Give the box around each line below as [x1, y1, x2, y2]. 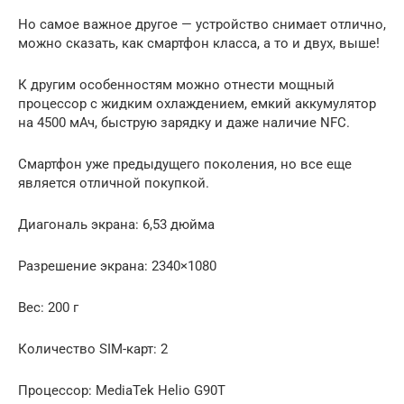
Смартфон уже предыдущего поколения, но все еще [18, 156, 352, 173]
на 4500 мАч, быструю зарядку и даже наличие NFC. [18, 115, 350, 132]
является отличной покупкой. [18, 175, 209, 192]
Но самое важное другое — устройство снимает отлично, [18, 16, 386, 33]
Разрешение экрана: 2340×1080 [18, 258, 216, 275]
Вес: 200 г [18, 299, 78, 317]
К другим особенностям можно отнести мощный [18, 77, 335, 94]
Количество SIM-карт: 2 [18, 341, 168, 358]
